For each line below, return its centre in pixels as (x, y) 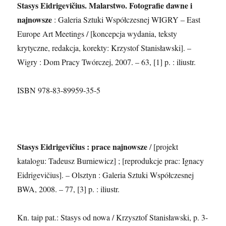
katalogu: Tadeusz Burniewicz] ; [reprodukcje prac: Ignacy (111, 160)
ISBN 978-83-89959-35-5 (59, 90)
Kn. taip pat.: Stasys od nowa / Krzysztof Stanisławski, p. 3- (113, 217)
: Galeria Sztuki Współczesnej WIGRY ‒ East (126, 19)
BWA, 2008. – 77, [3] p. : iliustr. (69, 189)
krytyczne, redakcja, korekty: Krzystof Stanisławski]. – (104, 47)
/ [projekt (163, 146)
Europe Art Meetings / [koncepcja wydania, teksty (97, 33)
